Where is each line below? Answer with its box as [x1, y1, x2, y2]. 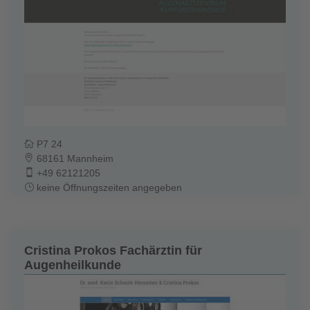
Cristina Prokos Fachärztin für [24, 243, 202, 257]
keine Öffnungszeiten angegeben [34, 181, 182, 193]
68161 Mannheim [34, 152, 113, 164]
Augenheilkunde [24, 257, 121, 272]
